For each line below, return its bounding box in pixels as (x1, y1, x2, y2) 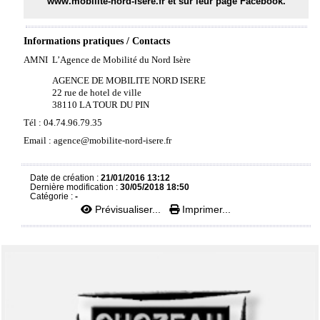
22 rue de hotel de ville (52, 87, 141, 98)
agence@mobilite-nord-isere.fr (54, 135, 171, 146)
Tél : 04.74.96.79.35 (24, 117, 102, 128)
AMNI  (24, 54, 52, 65)
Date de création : (30, 173, 101, 182)
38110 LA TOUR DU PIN (52, 99, 149, 110)
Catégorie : (30, 191, 75, 201)
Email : (24, 135, 54, 146)
